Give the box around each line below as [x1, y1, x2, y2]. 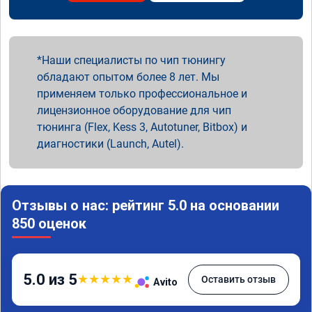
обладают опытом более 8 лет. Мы [37, 70, 219, 84]
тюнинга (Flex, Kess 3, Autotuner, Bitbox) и [37, 120, 247, 134]
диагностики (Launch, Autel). [37, 136, 184, 150]
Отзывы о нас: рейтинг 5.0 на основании [12, 196, 279, 214]
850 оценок [12, 214, 86, 232]
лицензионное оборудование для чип [37, 103, 231, 117]
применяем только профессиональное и [37, 86, 247, 100]
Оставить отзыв [201, 273, 276, 285]
